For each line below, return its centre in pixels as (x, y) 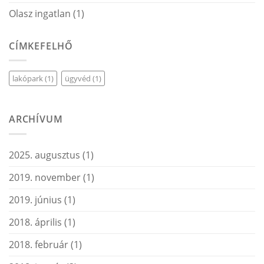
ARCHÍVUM (36, 119)
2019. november (45, 177)
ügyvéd (78, 79)
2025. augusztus (44, 155)
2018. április (35, 222)
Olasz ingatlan (40, 13)
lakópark (28, 79)
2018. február (39, 244)
